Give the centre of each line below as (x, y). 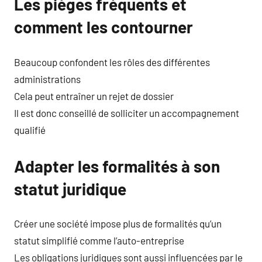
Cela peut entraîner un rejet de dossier (94, 96)
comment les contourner (104, 27)
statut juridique (70, 189)
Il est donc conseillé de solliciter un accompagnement (127, 113)
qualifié (30, 130)
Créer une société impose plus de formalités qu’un (118, 223)
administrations (47, 79)
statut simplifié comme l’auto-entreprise (99, 240)
